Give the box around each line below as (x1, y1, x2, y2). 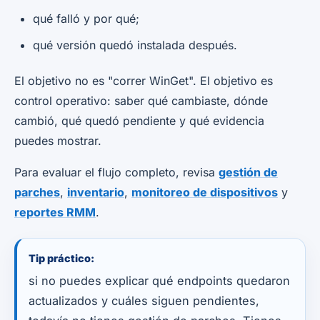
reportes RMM (14, 204, 96, 219)
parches (14, 184, 60, 199)
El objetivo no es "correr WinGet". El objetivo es (14, 73, 273, 88)
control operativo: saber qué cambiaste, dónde (14, 93, 268, 108)
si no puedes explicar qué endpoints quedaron (29, 273, 290, 288)
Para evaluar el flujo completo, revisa (14, 164, 219, 179)
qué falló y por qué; (33, 11, 139, 26)
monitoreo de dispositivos (131, 184, 278, 199)
